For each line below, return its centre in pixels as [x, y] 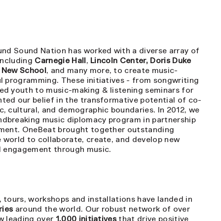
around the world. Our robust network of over [101, 208]
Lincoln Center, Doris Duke [141, 60]
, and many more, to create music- [112, 70]
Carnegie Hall [60, 60]
